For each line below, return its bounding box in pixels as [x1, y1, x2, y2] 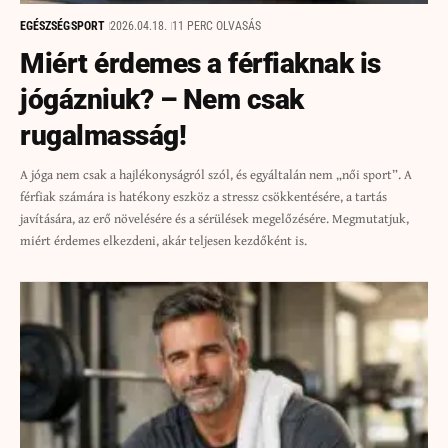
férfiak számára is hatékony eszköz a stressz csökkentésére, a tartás [20, 186, 387, 206]
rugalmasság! [20, 118, 186, 152]
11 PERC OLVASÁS [172, 18, 261, 33]
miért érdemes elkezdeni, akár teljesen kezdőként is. [20, 230, 307, 250]
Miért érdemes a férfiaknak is [20, 46, 381, 80]
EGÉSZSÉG [20, 18, 70, 33]
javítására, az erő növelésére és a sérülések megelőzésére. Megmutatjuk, [20, 208, 409, 228]
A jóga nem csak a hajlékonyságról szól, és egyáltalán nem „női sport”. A [20, 164, 412, 184]
